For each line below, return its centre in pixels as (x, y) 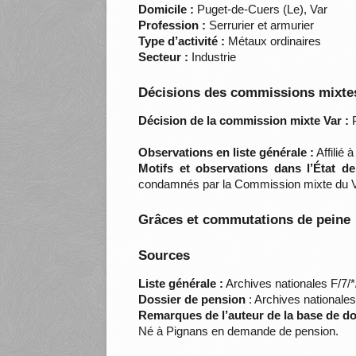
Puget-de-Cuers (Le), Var (261, 10)
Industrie (213, 57)
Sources (164, 256)
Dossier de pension (192, 300)
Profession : (172, 25)
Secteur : (164, 57)
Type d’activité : (182, 41)
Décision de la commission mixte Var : (244, 121)
